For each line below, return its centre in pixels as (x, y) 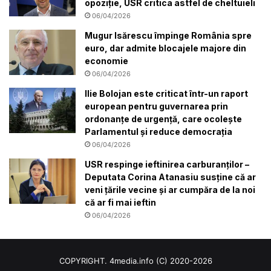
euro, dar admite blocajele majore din (165, 48)
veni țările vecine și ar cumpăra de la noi (170, 190)
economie (106, 61)
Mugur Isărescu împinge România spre (168, 36)
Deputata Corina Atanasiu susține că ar (170, 177)
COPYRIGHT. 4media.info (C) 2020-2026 (135, 261)
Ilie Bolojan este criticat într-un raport (166, 94)
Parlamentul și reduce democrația (158, 132)
